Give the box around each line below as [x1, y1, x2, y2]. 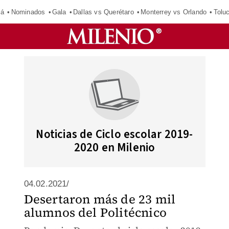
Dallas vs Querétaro [73, 8, 134, 16]
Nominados [11, 8, 45, 16]
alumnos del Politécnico [24, 204, 167, 221]
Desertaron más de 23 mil [24, 191, 176, 208]
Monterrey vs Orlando [141, 8, 207, 16]
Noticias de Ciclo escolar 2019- [36, 126, 193, 143]
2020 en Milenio [74, 139, 155, 156]
